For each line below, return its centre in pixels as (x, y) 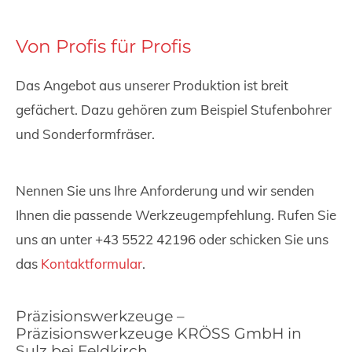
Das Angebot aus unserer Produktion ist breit (152, 85)
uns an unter (55, 239)
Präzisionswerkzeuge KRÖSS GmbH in (159, 333)
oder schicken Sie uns (262, 239)
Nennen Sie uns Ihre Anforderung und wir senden (165, 190)
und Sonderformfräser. (85, 134)
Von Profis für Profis (103, 46)
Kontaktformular (92, 263)
